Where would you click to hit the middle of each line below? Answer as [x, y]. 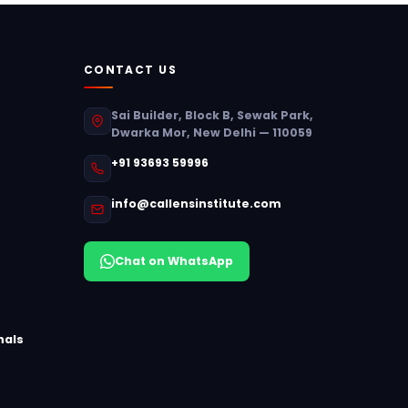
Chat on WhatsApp [173, 261]
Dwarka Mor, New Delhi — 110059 [211, 133]
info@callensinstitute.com [196, 204]
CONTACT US [130, 70]
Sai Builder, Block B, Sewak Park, [212, 115]
